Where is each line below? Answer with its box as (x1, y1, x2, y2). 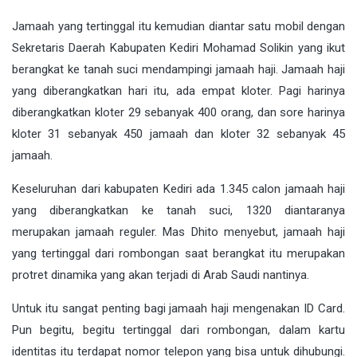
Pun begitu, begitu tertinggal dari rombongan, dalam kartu (12, 322, 345, 337)
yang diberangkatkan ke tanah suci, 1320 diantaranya (12, 202, 345, 218)
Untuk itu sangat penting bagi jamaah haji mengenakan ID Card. (12, 300, 345, 316)
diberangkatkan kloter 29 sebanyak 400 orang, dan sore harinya (12, 104, 345, 120)
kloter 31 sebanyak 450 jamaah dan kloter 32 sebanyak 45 (12, 126, 345, 141)
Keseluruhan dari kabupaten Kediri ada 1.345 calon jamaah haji (12, 181, 345, 196)
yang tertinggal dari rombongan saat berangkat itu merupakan (12, 245, 345, 261)
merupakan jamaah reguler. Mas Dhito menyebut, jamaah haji (12, 224, 345, 239)
